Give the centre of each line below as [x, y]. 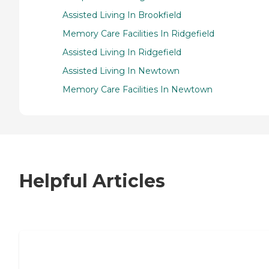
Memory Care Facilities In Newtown [138, 89]
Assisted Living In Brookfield [122, 15]
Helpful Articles [92, 181]
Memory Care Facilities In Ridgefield [138, 33]
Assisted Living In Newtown [121, 71]
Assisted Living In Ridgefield [122, 52]
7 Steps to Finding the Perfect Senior [146, 258]
